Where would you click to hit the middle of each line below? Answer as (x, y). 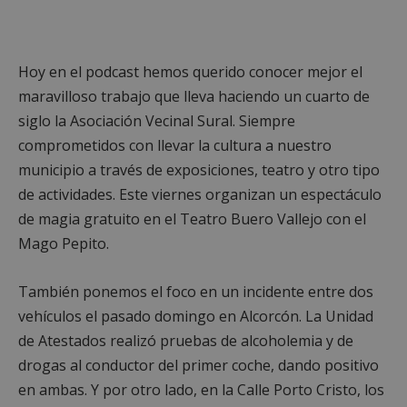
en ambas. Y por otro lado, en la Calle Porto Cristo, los (201, 389)
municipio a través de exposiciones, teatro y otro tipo (199, 169)
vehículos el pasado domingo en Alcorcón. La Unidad (196, 316)
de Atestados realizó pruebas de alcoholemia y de (186, 340)
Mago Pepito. (64, 243)
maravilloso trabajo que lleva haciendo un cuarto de (194, 96)
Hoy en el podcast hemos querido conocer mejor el (190, 71)
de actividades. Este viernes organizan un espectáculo (200, 194)
